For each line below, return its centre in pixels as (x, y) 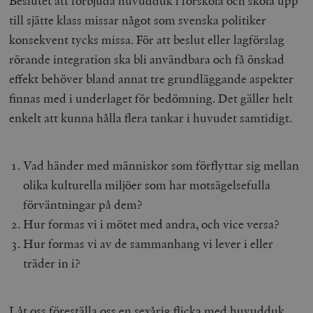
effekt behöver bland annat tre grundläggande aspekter (152, 78)
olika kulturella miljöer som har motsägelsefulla (147, 184)
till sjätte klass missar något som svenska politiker (138, 20)
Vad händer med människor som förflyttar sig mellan (161, 165)
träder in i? (52, 263)
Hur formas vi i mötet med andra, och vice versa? (152, 224)
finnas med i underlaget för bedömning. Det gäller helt (151, 98)
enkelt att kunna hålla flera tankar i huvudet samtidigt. (151, 117)
